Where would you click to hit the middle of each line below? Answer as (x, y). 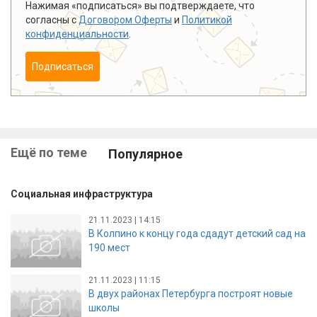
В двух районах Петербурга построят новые (191, 293)
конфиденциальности (77, 34)
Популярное (145, 154)
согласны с (52, 19)
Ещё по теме (49, 152)
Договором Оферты (125, 19)
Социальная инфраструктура (82, 194)
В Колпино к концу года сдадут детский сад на (197, 233)
